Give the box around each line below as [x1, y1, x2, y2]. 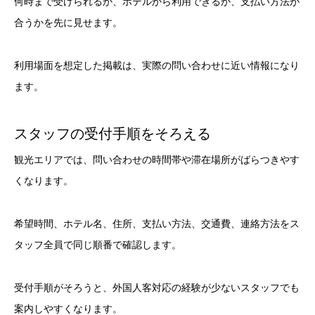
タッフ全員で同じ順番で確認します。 [14, 238, 181, 250]
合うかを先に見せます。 [14, 17, 122, 29]
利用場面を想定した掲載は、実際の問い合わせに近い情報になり [14, 60, 300, 72]
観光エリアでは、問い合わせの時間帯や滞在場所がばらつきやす [14, 154, 300, 166]
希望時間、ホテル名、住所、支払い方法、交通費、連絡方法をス [14, 217, 300, 229]
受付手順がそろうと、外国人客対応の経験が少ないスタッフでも [14, 281, 300, 293]
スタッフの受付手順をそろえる [14, 126, 211, 142]
